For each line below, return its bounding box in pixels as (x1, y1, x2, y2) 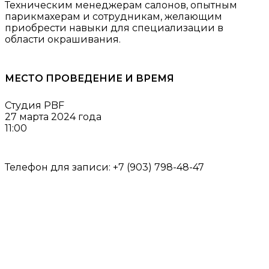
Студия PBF (5, 100, 64, 111)
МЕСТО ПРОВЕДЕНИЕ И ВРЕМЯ (5, 73, 174, 84)
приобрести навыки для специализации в (5, 22, 223, 34)
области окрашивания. (5, 34, 121, 45)
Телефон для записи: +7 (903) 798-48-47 (5, 162, 204, 173)
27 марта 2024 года (5, 111, 101, 122)
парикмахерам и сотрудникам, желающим (5, 11, 222, 22)
